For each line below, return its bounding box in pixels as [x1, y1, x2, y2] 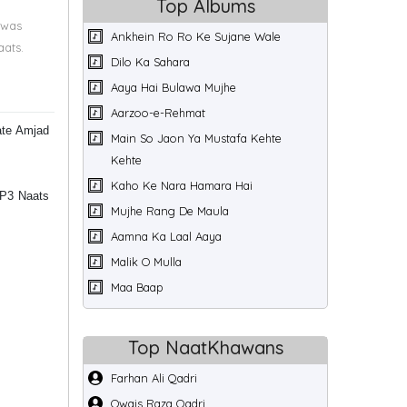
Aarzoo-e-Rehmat [111, 105, 205, 120]
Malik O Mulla [111, 254, 182, 269]
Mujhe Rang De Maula [111, 203, 229, 218]
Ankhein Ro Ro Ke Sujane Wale [111, 29, 281, 44]
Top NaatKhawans [127, 336, 283, 359]
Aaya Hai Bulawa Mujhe [111, 80, 236, 94]
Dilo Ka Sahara [111, 55, 190, 69]
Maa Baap [111, 280, 164, 294]
